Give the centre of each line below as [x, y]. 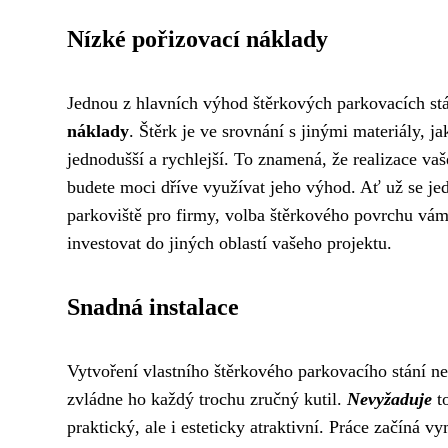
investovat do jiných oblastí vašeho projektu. [229, 243]
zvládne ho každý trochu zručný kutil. [207, 399]
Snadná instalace [153, 307]
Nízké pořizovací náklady [197, 39]
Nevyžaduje [389, 399]
